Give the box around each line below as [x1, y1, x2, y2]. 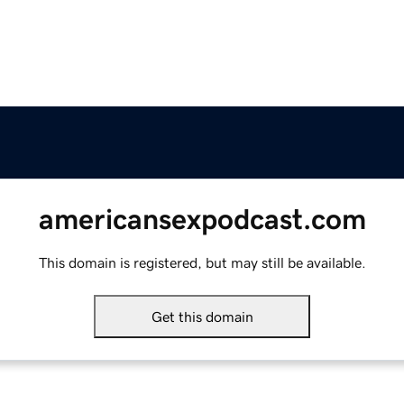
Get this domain [151, 309, 253, 325]
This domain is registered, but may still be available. [38, 255, 366, 271]
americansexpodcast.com [38, 205, 366, 234]
